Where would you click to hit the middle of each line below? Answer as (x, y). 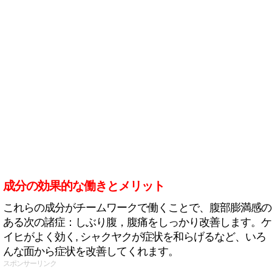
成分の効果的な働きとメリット (84, 186)
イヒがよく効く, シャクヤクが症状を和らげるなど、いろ (134, 237)
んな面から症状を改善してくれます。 (91, 251)
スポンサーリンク (30, 263)
